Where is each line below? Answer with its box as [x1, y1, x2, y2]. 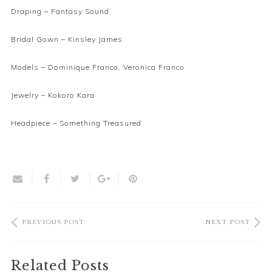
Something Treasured [59, 118, 141, 127]
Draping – [11, 6, 51, 16]
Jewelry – [11, 90, 48, 100]
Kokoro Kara [48, 90, 95, 100]
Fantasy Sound [51, 6, 109, 16]
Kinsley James [68, 34, 123, 44]
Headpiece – [11, 118, 59, 127]
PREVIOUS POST [22, 218, 84, 226]
